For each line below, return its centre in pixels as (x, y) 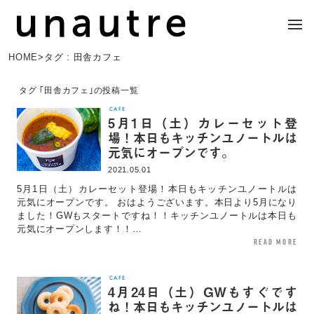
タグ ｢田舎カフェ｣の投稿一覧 (79, 90)
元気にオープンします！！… (80, 229)
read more (275, 242)
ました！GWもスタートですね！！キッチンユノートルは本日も (157, 216)
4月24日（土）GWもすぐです (203, 292)
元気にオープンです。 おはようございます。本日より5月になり (157, 202)
